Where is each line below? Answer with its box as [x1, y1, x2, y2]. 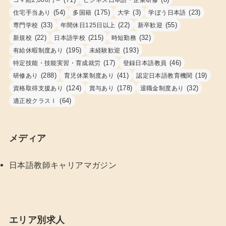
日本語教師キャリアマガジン [9, 160, 117, 169]
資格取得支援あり [13, 84, 64, 92]
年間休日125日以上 [60, 21, 116, 29]
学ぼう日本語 [148, 9, 186, 16]
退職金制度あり [140, 84, 184, 92]
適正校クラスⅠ [13, 97, 57, 104]
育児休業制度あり [64, 72, 115, 79]
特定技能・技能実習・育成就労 [13, 59, 101, 67]
